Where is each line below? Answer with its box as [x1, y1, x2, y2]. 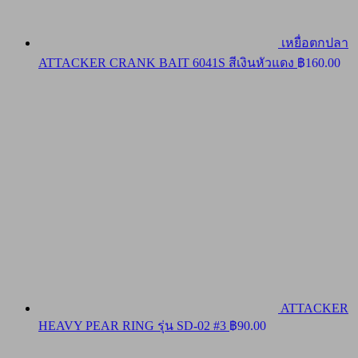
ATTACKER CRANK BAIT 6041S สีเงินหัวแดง [38, 56, 294, 70]
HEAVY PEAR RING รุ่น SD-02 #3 [38, 319, 226, 333]
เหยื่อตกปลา [281, 36, 348, 50]
